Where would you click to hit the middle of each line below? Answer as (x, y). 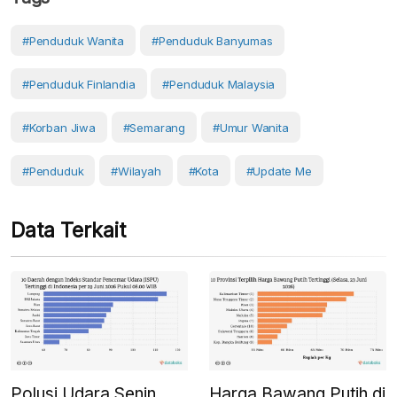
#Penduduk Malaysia (219, 85)
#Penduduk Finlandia (79, 85)
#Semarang (154, 128)
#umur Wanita (250, 128)
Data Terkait (68, 231)
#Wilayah (136, 171)
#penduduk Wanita (74, 41)
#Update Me (279, 171)
